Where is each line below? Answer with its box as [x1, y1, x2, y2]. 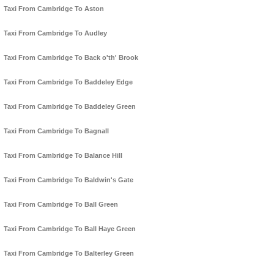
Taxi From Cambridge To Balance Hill [4, 152, 122, 160]
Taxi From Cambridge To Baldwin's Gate [4, 176, 133, 184]
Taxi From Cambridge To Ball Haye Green [4, 225, 136, 233]
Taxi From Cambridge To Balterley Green [4, 250, 134, 257]
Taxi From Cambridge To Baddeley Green [4, 103, 136, 111]
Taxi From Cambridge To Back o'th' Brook [4, 54, 138, 62]
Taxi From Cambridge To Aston [4, 5, 104, 13]
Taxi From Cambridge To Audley [4, 29, 107, 37]
